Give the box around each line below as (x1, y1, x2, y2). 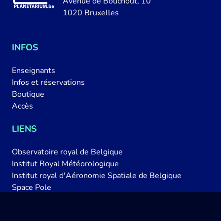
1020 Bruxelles (63, 7, 119, 18)
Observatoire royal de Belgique (12, 147, 123, 157)
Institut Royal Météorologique (12, 158, 119, 169)
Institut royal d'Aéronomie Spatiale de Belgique (12, 170, 182, 181)
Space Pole (12, 182, 51, 193)
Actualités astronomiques (12, 206, 104, 217)
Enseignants (12, 65, 55, 76)
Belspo (12, 194, 37, 205)
